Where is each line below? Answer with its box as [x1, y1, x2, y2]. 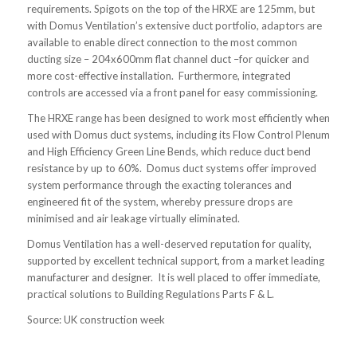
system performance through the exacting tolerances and [26, 178, 292, 192]
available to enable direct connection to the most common [26, 35, 297, 49]
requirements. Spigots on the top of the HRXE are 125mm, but [26, 2, 315, 15]
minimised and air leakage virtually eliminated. [26, 212, 240, 226]
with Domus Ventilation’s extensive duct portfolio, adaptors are [26, 18, 322, 32]
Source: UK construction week [26, 313, 165, 327]
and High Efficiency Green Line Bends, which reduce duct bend [26, 145, 311, 159]
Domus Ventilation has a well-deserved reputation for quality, [26, 237, 312, 251]
